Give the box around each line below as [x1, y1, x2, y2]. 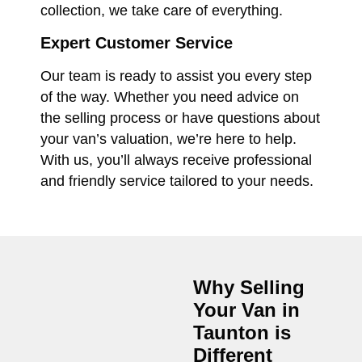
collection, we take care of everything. [40, 2, 283, 19]
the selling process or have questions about [40, 110, 320, 127]
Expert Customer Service [40, 34, 233, 53]
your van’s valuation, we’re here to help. [40, 131, 297, 148]
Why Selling [193, 276, 305, 299]
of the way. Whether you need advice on [40, 89, 299, 106]
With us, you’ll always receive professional [40, 152, 312, 169]
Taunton [193, 322, 275, 344]
